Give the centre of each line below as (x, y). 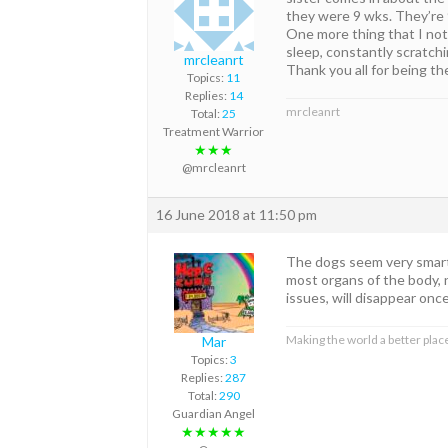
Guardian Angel (213, 414)
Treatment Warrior (213, 132)
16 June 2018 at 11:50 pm (236, 215)
